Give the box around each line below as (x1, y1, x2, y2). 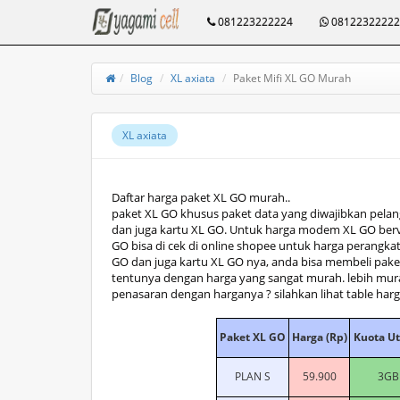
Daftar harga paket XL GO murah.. (112, 189, 290, 205)
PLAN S (235, 369, 271, 384)
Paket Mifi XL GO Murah (233, 71, 351, 86)
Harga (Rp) (291, 329, 347, 345)
